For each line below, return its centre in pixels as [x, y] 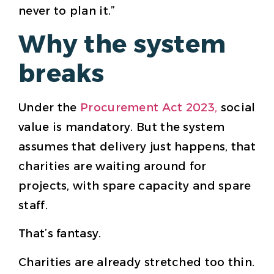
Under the [50, 108]
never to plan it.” [67, 11]
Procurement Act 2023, [149, 108]
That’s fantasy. [60, 234]
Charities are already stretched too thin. [137, 262]
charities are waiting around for [113, 167]
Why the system [122, 44]
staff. [33, 206]
